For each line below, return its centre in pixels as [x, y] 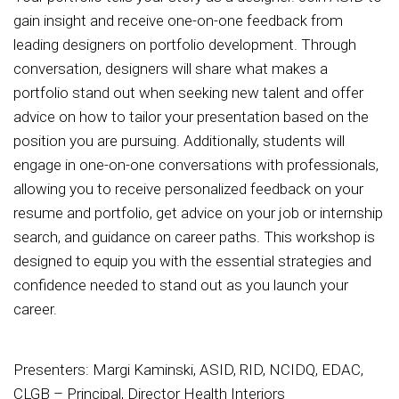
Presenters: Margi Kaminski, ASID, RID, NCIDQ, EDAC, [188, 369]
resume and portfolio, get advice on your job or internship [198, 213]
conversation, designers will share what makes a [171, 69]
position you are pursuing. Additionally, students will [179, 141]
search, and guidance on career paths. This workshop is [194, 237]
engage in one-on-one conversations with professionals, [196, 165]
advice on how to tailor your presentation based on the [191, 117]
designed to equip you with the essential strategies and [192, 261]
